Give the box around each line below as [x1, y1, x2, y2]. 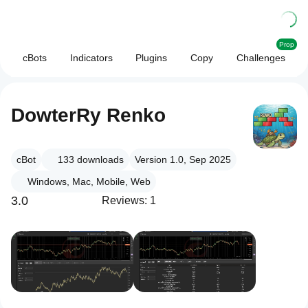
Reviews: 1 [102, 195, 156, 206]
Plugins [135, 52, 168, 63]
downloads [77, 154, 124, 165]
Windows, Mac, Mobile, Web [27, 176, 151, 187]
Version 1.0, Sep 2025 [135, 154, 231, 165]
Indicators [69, 52, 113, 63]
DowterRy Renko [11, 104, 166, 126]
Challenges [236, 52, 286, 63]
